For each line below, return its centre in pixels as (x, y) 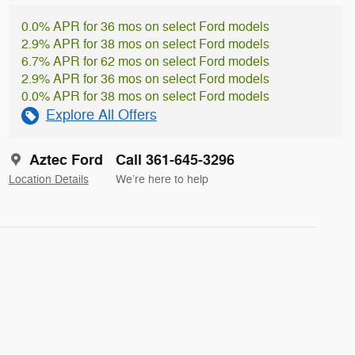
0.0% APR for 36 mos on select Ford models (145, 27)
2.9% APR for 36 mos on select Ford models (145, 80)
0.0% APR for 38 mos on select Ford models (145, 97)
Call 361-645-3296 (175, 160)
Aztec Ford (66, 160)
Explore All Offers (101, 115)
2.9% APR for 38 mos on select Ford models (145, 45)
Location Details (48, 180)
